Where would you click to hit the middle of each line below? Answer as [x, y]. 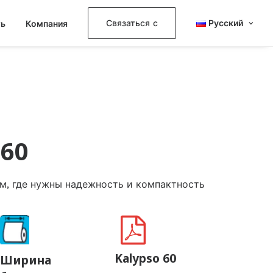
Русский [226, 23]
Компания [47, 23]
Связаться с [132, 23]
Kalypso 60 [145, 258]
